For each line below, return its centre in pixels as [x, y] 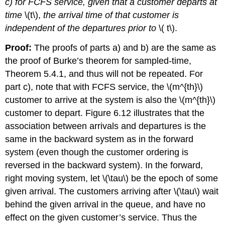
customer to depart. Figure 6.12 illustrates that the [105, 113]
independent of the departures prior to [81, 28]
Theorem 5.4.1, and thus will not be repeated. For [104, 74]
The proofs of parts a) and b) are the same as [125, 47]
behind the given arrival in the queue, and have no [105, 204]
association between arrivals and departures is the [106, 126]
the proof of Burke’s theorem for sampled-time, [98, 61]
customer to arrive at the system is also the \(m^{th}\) [110, 100]
